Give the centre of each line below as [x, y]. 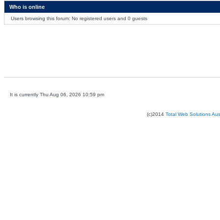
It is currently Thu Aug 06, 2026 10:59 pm [57, 95]
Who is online [27, 7]
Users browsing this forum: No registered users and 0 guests [79, 18]
